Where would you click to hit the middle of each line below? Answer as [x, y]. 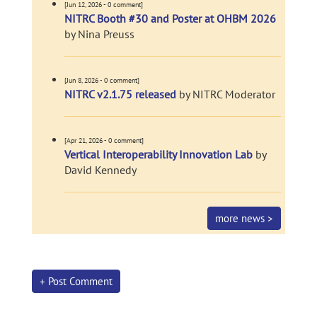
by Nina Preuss [99, 34]
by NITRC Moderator [226, 94]
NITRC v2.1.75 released [120, 94]
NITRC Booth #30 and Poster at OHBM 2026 [170, 18]
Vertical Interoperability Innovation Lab [158, 154]
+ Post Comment [76, 281]
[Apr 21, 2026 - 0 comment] [104, 140]
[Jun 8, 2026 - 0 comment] [102, 80]
